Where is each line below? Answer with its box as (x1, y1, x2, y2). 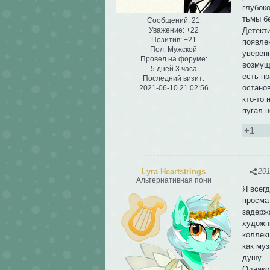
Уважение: (148, 25, 184, 34)
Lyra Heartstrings (142, 166, 206, 176)
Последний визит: (143, 74, 204, 83)
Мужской (166, 45, 197, 54)
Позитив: (151, 35, 182, 44)
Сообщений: (147, 16, 190, 25)
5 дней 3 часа (150, 64, 197, 73)
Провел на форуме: (140, 54, 207, 63)
